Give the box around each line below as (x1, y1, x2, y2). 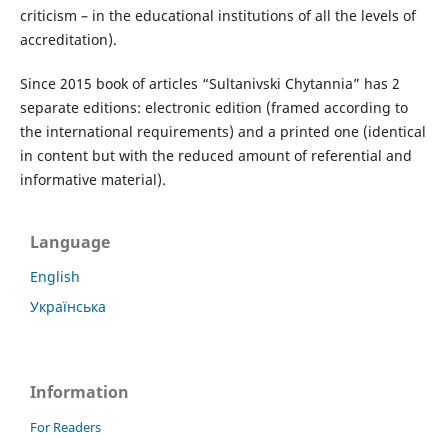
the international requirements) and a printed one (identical (19, 121, 426, 141)
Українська (30, 296, 106, 316)
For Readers (30, 417, 101, 436)
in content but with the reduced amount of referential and (19, 145, 412, 165)
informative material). (19, 169, 166, 189)
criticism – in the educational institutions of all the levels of (19, 5, 416, 25)
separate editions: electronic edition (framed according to (19, 97, 408, 117)
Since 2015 (19, 73, 96, 93)
